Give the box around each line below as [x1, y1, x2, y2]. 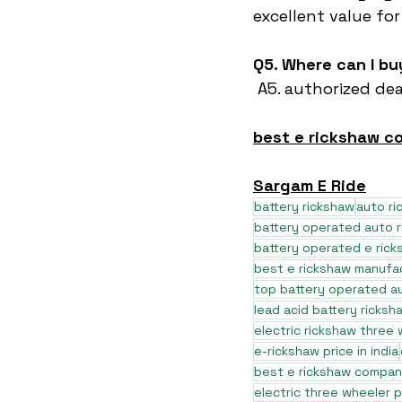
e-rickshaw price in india [254, 343, 398, 359]
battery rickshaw [254, 198, 354, 214]
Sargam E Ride [253, 175, 366, 196]
